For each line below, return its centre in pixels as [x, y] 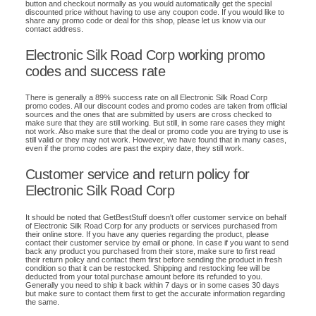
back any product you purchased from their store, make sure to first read [150, 251]
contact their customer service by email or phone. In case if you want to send [157, 243]
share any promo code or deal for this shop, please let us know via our [146, 20]
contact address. [54, 29]
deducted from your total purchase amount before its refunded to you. [144, 276]
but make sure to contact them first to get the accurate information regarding [155, 293]
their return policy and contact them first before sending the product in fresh [154, 260]
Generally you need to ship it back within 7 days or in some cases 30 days [152, 285]
